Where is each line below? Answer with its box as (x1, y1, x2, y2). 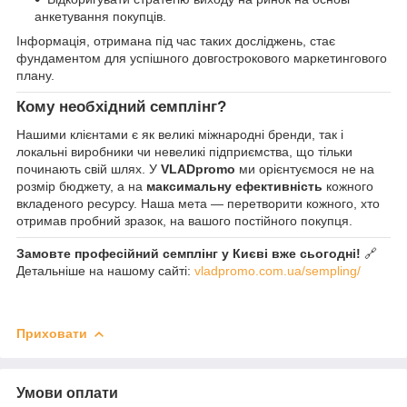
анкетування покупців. (35, 9, 166, 25)
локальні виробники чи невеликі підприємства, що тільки (16, 144, 352, 160)
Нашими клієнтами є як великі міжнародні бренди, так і (16, 127, 343, 143)
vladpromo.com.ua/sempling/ (194, 263, 361, 279)
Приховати (16, 326, 87, 342)
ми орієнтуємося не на (235, 162, 374, 177)
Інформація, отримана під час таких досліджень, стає (16, 34, 335, 49)
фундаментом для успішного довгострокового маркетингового (16, 51, 387, 66)
